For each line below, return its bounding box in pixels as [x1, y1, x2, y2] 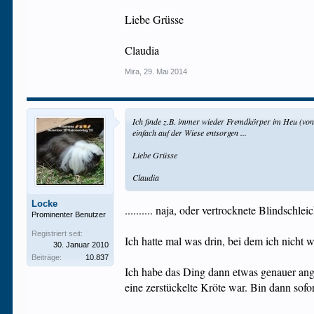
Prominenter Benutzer [32, 210, 107, 219]
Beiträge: [32, 253, 62, 261]
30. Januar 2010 [53, 240, 109, 249]
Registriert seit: [32, 229, 83, 238]
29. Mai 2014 [144, 67, 188, 76]
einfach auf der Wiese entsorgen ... [132, 127, 247, 138]
